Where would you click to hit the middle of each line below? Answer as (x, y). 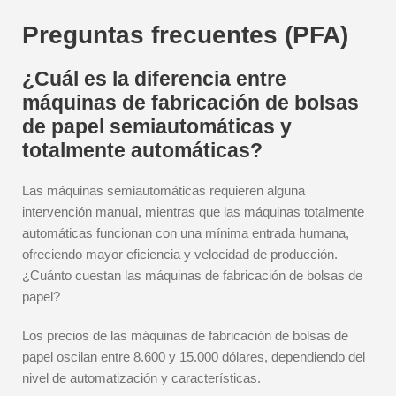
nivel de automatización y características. (141, 378)
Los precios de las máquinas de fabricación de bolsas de (185, 335)
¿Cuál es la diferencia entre (154, 79)
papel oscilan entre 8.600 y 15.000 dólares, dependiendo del (194, 357)
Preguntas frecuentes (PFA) (185, 35)
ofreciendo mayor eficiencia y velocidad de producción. (180, 254)
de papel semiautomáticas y (157, 126)
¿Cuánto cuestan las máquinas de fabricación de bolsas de (192, 275)
